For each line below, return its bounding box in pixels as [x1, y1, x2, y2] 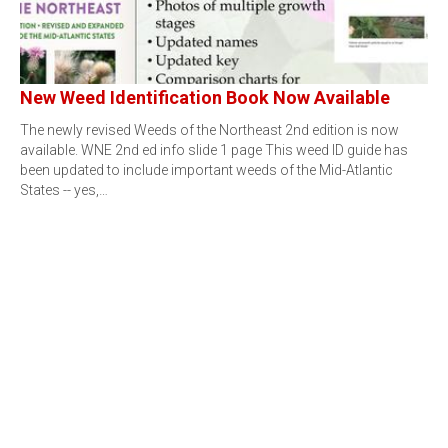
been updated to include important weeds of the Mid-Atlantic [20, 162, 393, 178]
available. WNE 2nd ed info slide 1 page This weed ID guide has [20, 142, 408, 158]
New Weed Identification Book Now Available [20, 87, 390, 108]
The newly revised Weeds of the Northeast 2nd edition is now [20, 122, 399, 138]
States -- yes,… [20, 182, 108, 198]
